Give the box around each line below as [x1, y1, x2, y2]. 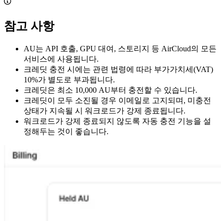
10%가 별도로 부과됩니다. [24, 75, 115, 84]
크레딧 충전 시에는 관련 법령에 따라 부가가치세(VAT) [24, 65, 213, 74]
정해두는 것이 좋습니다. [24, 127, 109, 136]
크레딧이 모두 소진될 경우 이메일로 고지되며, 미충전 [24, 96, 211, 105]
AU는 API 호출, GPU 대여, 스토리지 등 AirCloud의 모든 [24, 44, 217, 53]
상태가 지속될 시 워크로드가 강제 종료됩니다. [24, 107, 185, 115]
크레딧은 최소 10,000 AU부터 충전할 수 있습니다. [24, 86, 197, 95]
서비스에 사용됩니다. [24, 55, 99, 64]
